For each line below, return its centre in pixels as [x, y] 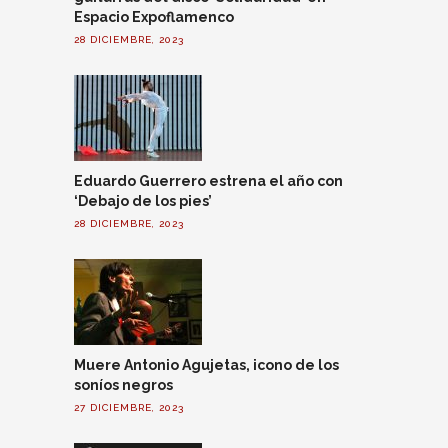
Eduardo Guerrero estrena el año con [208, 181]
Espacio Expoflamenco [154, 17]
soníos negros [123, 385]
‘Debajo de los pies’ [143, 201]
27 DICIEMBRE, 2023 [129, 407]
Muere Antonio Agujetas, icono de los [206, 365]
